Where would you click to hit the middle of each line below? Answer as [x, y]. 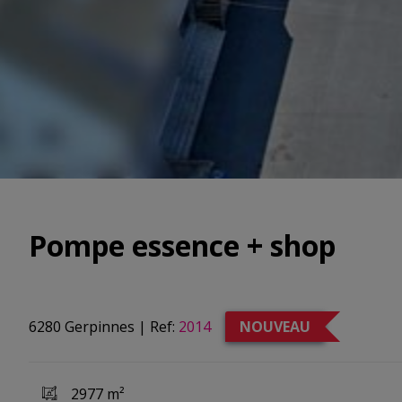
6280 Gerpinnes [82, 326]
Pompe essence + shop [182, 245]
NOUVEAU [275, 326]
